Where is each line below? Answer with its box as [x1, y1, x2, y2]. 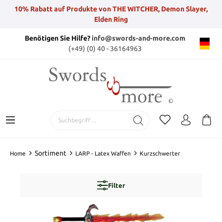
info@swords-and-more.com [91, 34, 185, 42]
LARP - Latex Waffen [75, 150, 131, 157]
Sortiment [35, 149, 66, 157]
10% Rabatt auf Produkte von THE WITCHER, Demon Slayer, [14, 4, 208, 13]
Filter [108, 181, 125, 189]
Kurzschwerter [140, 150, 180, 157]
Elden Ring [94, 15, 128, 23]
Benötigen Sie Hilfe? [24, 34, 92, 42]
